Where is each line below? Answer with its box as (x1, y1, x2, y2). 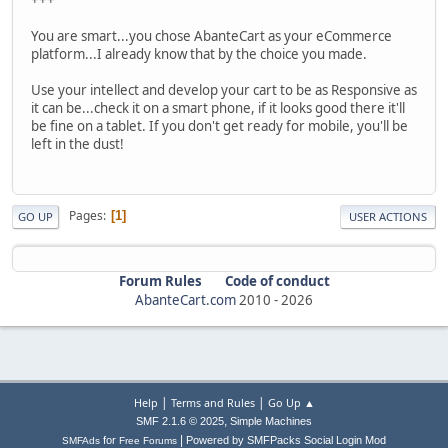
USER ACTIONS (349, 208, 427, 224)
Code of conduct (224, 271, 330, 290)
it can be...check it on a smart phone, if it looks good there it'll (31, 98, 405, 117)
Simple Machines (230, 415, 312, 428)
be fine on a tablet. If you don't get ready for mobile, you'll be (31, 116, 408, 135)
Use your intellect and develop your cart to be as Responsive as (31, 80, 417, 99)
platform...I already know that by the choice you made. (31, 44, 367, 63)
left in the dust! (31, 134, 124, 153)
